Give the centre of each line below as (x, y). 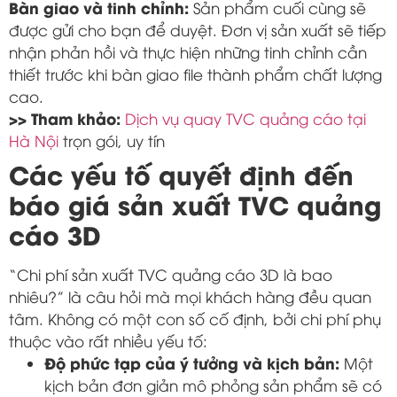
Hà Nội (34, 140)
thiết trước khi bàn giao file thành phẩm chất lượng (195, 74)
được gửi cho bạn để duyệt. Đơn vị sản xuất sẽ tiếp (198, 29)
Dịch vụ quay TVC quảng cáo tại (245, 118)
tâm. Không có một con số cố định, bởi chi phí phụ (195, 318)
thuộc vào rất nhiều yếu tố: (108, 340)
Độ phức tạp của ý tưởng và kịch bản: (192, 362)
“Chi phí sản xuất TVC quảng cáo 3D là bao (171, 274)
